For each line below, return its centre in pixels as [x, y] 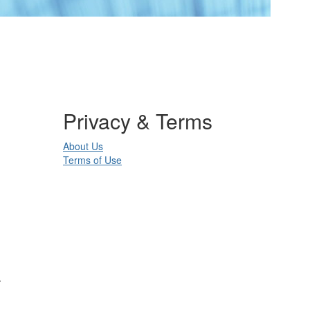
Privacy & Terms [138, 121]
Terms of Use [92, 160]
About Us [83, 146]
